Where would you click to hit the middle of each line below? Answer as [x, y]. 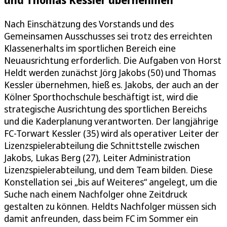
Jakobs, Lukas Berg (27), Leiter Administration [97, 158]
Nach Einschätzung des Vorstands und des [89, 24]
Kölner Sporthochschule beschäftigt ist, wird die [101, 97]
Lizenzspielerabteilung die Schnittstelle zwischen [102, 146]
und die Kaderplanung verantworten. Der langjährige [111, 121]
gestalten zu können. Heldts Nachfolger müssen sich [110, 206]
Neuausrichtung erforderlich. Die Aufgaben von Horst [113, 61]
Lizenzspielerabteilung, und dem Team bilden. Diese [108, 170]
